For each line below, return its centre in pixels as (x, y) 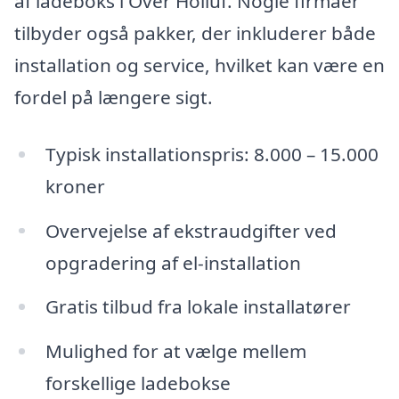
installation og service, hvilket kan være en (199, 65)
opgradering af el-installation (173, 262)
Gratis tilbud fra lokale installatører (198, 307)
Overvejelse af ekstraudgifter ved (191, 230)
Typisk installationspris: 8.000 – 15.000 (212, 154)
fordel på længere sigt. (114, 97)
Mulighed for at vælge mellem (175, 351)
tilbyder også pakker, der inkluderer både (195, 33)
